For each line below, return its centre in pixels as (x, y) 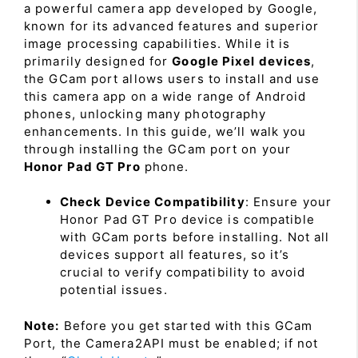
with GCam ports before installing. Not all (195, 237)
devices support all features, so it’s (175, 255)
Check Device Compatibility (153, 202)
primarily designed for (98, 61)
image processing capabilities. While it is (157, 43)
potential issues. (114, 290)
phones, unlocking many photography (145, 113)
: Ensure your (288, 202)
